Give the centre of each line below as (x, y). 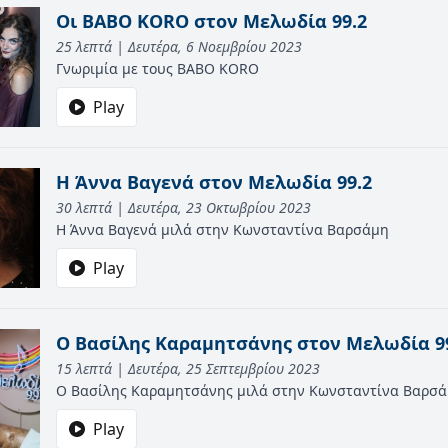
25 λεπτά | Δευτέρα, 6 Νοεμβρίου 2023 (179, 46)
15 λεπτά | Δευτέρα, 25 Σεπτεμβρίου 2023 (188, 368)
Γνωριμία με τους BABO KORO (157, 68)
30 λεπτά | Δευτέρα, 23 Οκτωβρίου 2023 (183, 207)
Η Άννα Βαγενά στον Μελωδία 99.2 (214, 182)
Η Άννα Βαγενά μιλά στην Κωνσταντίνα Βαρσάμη (222, 229)
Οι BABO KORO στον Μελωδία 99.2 (211, 21)
